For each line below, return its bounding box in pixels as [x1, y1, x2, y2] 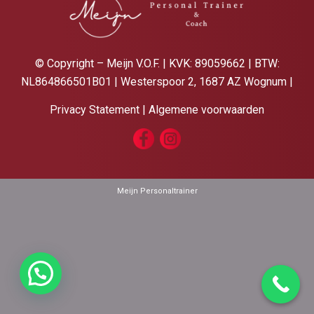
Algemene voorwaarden [149, 102, 264, 116]
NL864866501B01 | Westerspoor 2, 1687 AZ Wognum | [21, 75, 293, 89]
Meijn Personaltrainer [116, 186, 198, 196]
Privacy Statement [50, 102, 139, 116]
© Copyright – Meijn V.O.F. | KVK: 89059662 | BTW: [34, 57, 280, 71]
